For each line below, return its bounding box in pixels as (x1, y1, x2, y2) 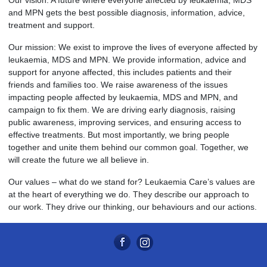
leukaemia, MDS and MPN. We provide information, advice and (8, 55, 246, 65)
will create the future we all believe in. (8, 155, 149, 165)
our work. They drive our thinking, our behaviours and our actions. (8, 202, 257, 212)
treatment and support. (8, 20, 95, 30)
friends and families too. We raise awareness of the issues (8, 80, 228, 90)
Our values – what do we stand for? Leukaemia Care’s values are (8, 177, 255, 187)
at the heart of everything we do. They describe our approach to (8, 190, 249, 200)
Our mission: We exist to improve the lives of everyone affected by (8, 42, 257, 52)
